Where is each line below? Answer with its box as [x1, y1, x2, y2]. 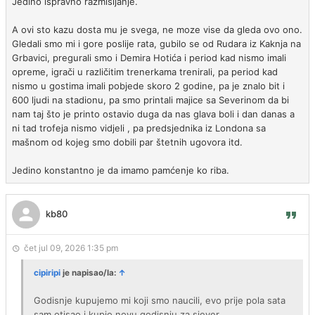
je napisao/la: [60, 268, 118, 278]
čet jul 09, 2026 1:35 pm [24, 243, 118, 253]
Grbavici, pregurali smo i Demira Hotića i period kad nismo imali [12, 52, 286, 63]
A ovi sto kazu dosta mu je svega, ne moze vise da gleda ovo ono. [12, 24, 302, 35]
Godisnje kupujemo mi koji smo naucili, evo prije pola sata [34, 295, 285, 306]
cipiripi [34, 268, 60, 278]
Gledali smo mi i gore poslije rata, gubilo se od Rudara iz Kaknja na [12, 38, 301, 49]
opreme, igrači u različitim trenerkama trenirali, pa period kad [12, 66, 278, 77]
